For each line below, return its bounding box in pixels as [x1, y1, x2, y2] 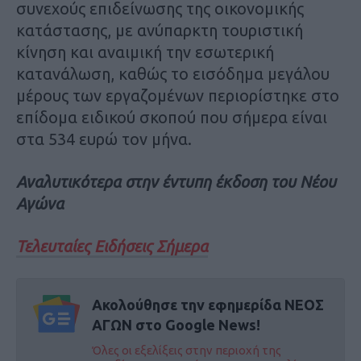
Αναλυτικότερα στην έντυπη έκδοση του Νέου [16, 172, 336, 192]
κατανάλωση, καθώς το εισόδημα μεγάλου [16, 64, 330, 84]
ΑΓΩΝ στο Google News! [91, 317, 260, 334]
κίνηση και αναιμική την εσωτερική [16, 43, 274, 62]
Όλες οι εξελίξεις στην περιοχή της [91, 343, 281, 358]
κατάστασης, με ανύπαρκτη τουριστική [16, 21, 303, 40]
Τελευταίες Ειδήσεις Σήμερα [16, 237, 208, 256]
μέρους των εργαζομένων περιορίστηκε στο [16, 86, 339, 106]
